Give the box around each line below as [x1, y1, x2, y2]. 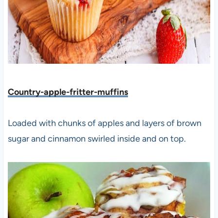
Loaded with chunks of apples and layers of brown [7, 118, 201, 129]
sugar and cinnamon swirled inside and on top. [7, 133, 188, 145]
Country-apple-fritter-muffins [7, 87, 128, 98]
